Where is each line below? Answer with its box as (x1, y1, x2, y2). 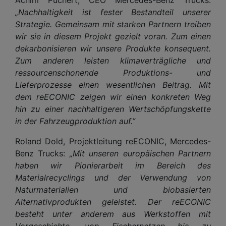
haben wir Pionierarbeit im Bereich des (15, 160, 211, 171)
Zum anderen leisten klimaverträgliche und (15, 55, 211, 66)
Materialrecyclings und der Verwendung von (15, 172, 211, 183)
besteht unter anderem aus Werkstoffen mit (15, 208, 211, 219)
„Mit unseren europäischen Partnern (69, 148, 211, 158)
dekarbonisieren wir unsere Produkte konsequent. (15, 43, 211, 53)
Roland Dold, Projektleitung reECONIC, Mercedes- (15, 136, 211, 146)
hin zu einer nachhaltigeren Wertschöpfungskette (15, 103, 211, 114)
